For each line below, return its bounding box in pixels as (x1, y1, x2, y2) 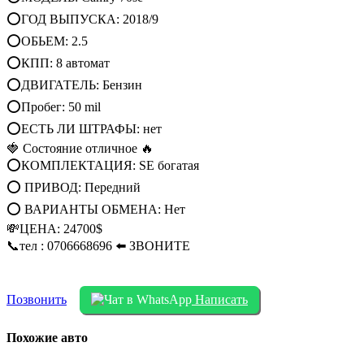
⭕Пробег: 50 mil (6, 100, 101, 115)
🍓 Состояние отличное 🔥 (6, 141, 154, 156)
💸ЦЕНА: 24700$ (6, 222, 102, 236)
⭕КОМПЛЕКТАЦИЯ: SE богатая (6, 158, 199, 173)
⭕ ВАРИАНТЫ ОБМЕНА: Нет (6, 202, 185, 217)
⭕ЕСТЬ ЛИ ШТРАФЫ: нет (6, 122, 162, 136)
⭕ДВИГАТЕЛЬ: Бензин (6, 78, 142, 93)
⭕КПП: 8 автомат (6, 56, 110, 71)
